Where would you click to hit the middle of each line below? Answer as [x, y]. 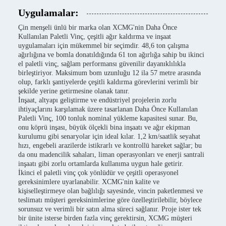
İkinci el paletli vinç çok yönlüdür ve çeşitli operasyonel [98, 173]
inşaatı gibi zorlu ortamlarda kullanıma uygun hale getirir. [101, 164]
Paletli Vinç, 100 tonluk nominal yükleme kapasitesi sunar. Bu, [108, 118]
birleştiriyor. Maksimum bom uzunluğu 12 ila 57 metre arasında [109, 73]
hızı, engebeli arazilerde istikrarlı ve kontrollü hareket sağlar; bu [110, 146]
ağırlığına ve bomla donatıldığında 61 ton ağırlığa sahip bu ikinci [111, 55]
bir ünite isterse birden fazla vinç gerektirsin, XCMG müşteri [105, 218]
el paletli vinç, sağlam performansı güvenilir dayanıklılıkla [102, 64]
